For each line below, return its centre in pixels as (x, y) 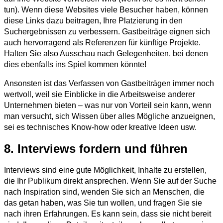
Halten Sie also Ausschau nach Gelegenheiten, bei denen (106, 54)
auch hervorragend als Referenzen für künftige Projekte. (102, 43)
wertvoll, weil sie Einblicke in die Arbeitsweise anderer (100, 95)
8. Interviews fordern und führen (96, 149)
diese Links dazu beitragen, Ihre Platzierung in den (93, 21)
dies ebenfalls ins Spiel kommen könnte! (75, 65)
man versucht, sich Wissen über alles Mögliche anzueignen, (110, 116)
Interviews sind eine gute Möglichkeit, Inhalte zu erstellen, (105, 170)
